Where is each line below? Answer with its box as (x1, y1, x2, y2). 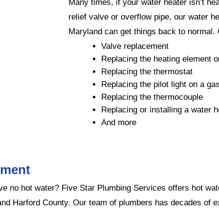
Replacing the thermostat (101, 66, 193, 76)
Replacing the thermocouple (101, 92, 203, 102)
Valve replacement (101, 41, 169, 51)
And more (101, 117, 137, 127)
